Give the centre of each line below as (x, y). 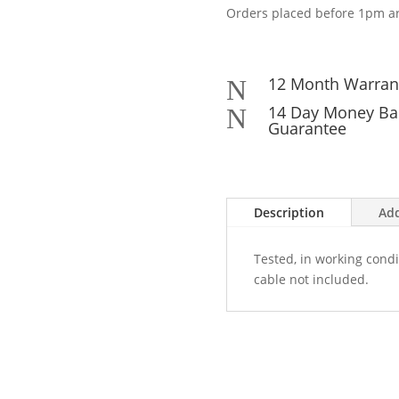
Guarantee (307, 129)
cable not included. (311, 280)
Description (289, 213)
